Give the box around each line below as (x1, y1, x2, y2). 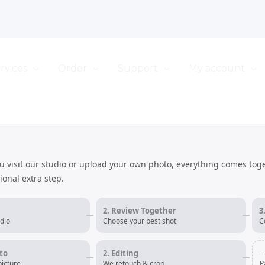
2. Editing (103, 247, 139, 258)
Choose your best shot (103, 215, 177, 226)
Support (118, 63, 158, 74)
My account (189, 63, 245, 74)
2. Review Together (103, 205, 177, 216)
